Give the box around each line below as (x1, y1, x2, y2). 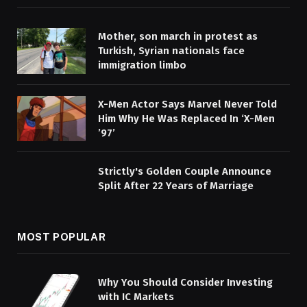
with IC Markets (98, 291, 174, 304)
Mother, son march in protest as (98, 29, 258, 42)
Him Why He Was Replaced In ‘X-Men (98, 112, 275, 125)
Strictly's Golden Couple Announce (98, 165, 271, 178)
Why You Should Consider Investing (98, 276, 273, 289)
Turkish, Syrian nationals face (98, 44, 245, 57)
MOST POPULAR (17, 231, 106, 243)
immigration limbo (98, 58, 186, 71)
